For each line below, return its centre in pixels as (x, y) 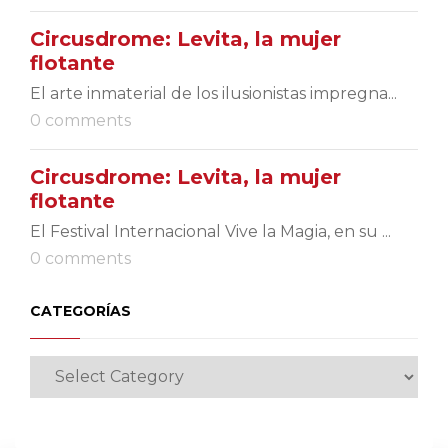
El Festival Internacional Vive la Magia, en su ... (210, 231)
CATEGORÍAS (80, 310)
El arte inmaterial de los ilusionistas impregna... (213, 93)
